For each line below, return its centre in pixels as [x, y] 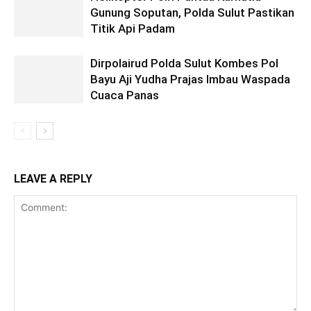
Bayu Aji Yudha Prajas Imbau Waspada [190, 79]
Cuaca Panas [125, 95]
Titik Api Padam [133, 29]
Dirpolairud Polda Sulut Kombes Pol [184, 64]
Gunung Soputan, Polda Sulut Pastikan [192, 13]
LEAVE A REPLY [53, 179]
